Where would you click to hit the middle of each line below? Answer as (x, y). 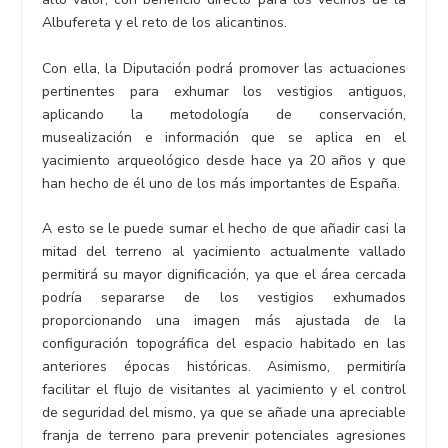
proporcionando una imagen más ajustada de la (224, 321)
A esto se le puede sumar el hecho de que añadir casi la (224, 229)
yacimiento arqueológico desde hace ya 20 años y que (224, 160)
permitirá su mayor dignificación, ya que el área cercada (224, 275)
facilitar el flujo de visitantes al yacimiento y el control (224, 390)
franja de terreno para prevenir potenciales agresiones (224, 436)
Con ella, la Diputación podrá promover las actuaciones (224, 68)
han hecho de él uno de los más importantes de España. (221, 183)
